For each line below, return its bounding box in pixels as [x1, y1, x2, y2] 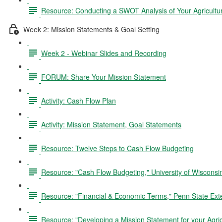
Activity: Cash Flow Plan [41, 95, 116, 106]
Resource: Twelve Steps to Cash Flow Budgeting [41, 143, 194, 153]
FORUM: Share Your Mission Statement [41, 71, 166, 82]
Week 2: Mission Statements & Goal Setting [23, 24, 160, 34]
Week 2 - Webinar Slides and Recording [41, 48, 166, 58]
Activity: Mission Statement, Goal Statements [41, 119, 181, 129]
